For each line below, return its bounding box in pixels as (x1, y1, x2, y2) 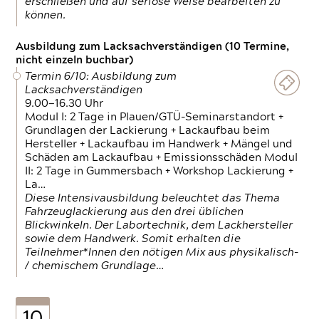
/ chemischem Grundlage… (25, 261, 164, 271)
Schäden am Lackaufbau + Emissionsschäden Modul (25, 152, 298, 163)
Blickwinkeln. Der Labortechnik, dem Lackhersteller (25, 220, 293, 231)
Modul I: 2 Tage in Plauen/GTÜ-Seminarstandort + (25, 112, 284, 122)
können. (25, 10, 66, 21)
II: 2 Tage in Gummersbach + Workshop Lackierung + (25, 166, 294, 177)
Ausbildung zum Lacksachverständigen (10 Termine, (16, 41, 290, 52)
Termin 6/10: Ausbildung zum (25, 71, 177, 82)
